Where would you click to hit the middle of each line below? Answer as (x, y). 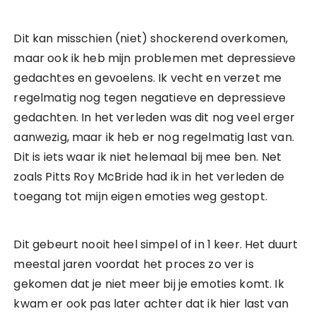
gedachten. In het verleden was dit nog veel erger (154, 117)
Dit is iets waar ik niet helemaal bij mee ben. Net (147, 157)
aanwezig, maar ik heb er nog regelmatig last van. (154, 137)
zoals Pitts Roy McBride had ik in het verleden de (149, 177)
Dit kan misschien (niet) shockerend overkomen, (151, 38)
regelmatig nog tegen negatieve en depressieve (150, 98)
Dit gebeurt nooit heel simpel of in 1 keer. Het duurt (156, 244)
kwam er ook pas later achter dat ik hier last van (151, 304)
